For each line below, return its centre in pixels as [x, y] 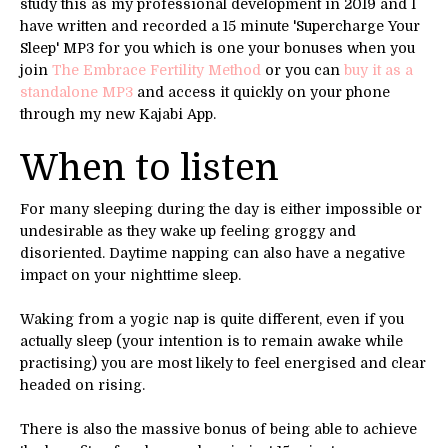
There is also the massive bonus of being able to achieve [218, 428]
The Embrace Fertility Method [156, 69]
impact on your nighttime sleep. [130, 274]
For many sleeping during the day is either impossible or [221, 208]
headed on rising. [82, 384]
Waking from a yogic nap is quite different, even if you [212, 318]
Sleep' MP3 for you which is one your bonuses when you [217, 47]
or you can [302, 69]
